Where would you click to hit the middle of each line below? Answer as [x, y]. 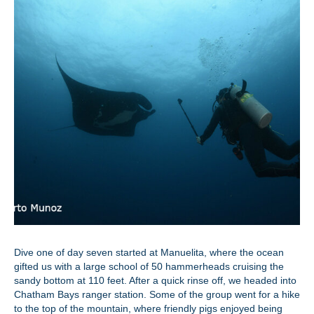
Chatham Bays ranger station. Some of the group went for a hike [157, 294]
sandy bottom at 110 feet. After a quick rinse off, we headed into [155, 280]
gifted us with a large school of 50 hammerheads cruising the [149, 266]
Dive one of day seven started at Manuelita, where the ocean [149, 252]
